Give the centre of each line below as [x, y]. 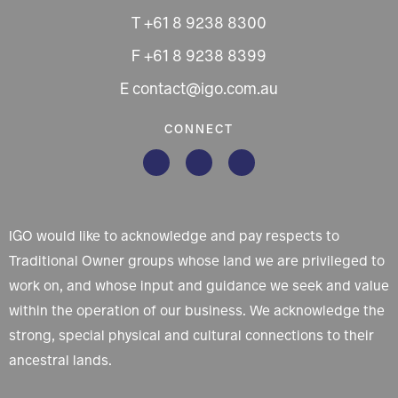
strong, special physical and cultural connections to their [191, 335]
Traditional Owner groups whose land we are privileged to [197, 260]
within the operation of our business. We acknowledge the [197, 310]
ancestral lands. [60, 360]
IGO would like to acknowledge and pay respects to [174, 235]
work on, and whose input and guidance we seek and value [199, 285]
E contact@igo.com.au [199, 89]
